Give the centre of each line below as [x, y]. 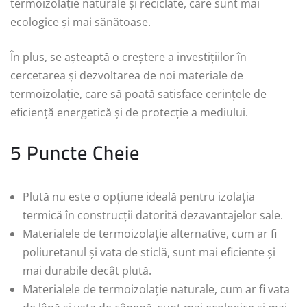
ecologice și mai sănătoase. [81, 22]
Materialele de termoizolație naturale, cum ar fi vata [156, 290]
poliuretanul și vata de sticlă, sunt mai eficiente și [149, 253]
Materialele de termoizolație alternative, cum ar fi [150, 234]
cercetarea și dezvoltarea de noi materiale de [127, 76]
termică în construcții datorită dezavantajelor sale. [153, 216]
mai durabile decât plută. [87, 271]
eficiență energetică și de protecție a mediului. [129, 113]
